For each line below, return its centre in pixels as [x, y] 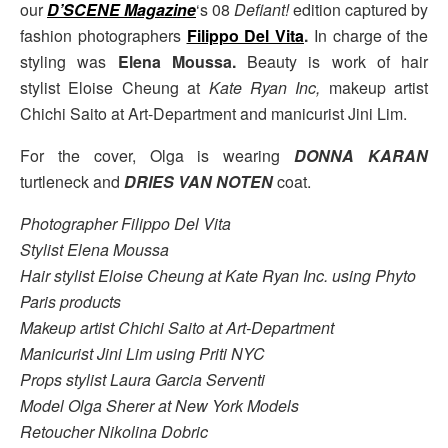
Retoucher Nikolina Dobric [114, 431]
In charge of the [368, 35]
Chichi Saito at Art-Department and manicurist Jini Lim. [213, 113]
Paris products [70, 301]
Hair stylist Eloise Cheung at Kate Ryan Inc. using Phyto [218, 275]
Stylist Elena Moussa [94, 249]
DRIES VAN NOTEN [198, 181]
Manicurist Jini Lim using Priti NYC [142, 353]
